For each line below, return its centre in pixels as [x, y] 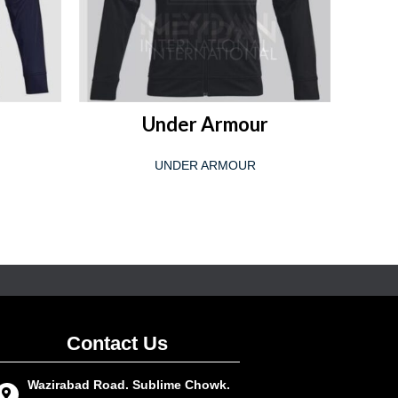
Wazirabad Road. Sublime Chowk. [128, 385]
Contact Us [118, 344]
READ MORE [205, 111]
